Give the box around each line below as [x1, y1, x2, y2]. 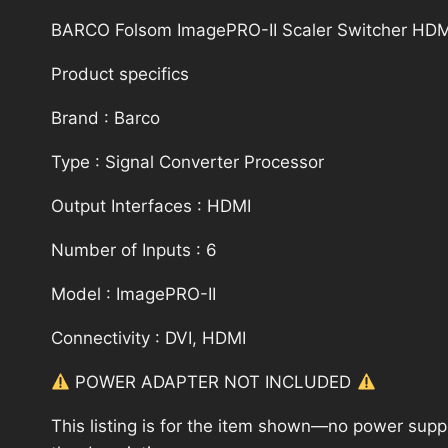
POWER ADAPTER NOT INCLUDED [70, 372, 357, 393]
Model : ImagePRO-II [51, 284, 216, 305]
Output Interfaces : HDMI [51, 196, 251, 217]
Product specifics [51, 64, 189, 85]
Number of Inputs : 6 [51, 240, 217, 261]
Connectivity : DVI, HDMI [51, 328, 246, 349]
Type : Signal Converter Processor [51, 152, 324, 173]
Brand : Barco [51, 108, 160, 129]
